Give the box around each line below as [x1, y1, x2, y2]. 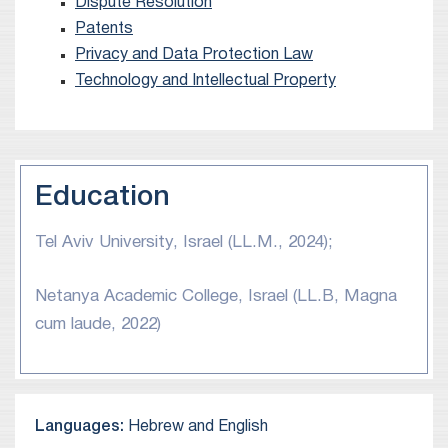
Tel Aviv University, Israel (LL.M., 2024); [35, 235, 333, 250]
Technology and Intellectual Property [75, 74, 336, 88]
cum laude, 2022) [35, 316, 161, 332]
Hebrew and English [128, 420, 268, 434]
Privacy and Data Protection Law [75, 48, 313, 62]
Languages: [35, 420, 128, 434]
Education [35, 185, 170, 210]
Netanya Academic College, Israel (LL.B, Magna [35, 288, 397, 304]
